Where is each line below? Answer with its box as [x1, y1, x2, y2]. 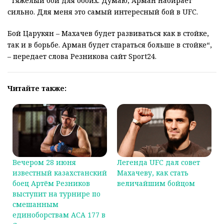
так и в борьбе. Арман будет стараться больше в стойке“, [7, 40, 212, 50]
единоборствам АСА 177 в [12, 210, 105, 220]
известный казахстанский [12, 168, 107, 178]
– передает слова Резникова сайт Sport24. [7, 51, 156, 61]
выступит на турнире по [12, 189, 100, 199]
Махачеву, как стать [117, 168, 188, 178]
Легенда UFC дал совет [117, 157, 200, 167]
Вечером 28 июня [12, 157, 76, 167]
